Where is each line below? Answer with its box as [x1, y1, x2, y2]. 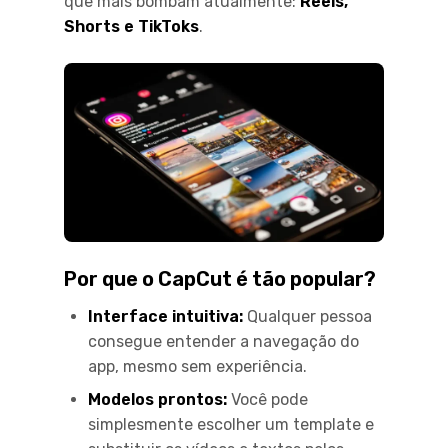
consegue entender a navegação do [88, 332, 359, 352]
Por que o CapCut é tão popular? [64, 267, 376, 292]
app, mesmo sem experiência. [88, 357, 307, 377]
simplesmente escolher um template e [88, 415, 374, 435]
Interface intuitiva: [88, 307, 243, 327]
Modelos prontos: [88, 390, 227, 410]
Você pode [227, 390, 308, 410]
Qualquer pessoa [243, 307, 372, 327]
